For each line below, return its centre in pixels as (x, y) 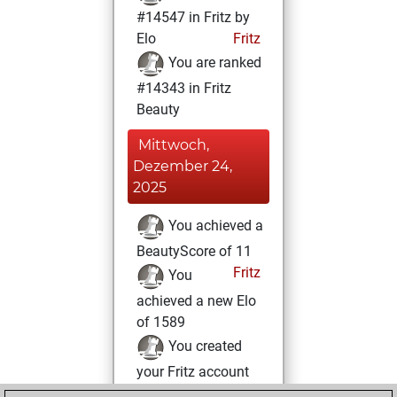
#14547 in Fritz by (193, 17)
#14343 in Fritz (184, 88)
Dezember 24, (183, 166)
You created (203, 346)
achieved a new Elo (196, 301)
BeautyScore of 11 (194, 251)
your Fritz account (193, 372)
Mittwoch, (174, 145)
